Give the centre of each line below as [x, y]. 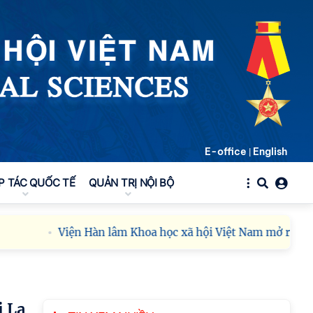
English [270, 151]
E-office [226, 151]
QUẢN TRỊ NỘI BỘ [131, 183]
